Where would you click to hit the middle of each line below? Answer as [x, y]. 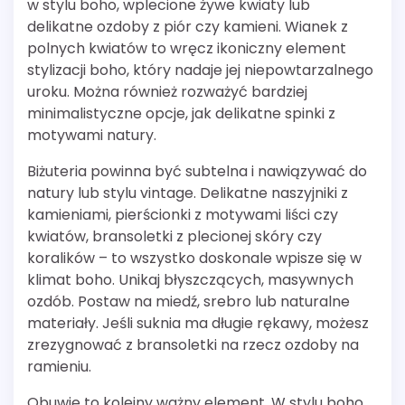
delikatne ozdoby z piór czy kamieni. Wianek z [188, 27]
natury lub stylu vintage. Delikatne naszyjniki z [188, 193]
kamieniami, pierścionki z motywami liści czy [183, 215]
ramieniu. [59, 367]
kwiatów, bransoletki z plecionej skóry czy [174, 237]
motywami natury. [92, 136]
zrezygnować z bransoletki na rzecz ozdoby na [193, 345]
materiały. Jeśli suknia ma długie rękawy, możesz [198, 324]
